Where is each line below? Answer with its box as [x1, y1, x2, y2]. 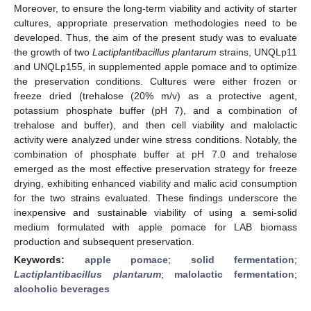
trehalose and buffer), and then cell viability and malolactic [14, 119, 297, 131]
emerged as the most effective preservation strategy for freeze [14, 162, 297, 174]
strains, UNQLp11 [217, 46, 297, 58]
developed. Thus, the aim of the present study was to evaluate [14, 31, 297, 43]
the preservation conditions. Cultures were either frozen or [14, 75, 297, 87]
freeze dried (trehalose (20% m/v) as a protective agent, [14, 90, 297, 101]
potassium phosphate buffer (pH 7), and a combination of [14, 104, 297, 116]
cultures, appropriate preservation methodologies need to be [14, 17, 297, 28]
